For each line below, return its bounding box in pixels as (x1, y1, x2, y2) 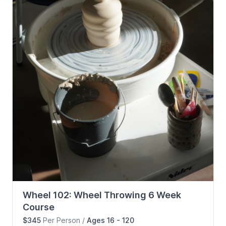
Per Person (41, 215, 82, 224)
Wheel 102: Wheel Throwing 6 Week (23, 189, 181, 200)
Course (23, 201, 54, 212)
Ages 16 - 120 (87, 215, 134, 224)
